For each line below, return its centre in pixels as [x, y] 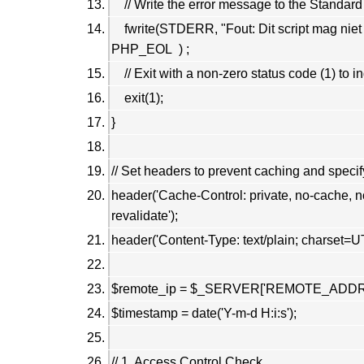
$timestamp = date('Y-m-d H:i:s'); [204, 313]
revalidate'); [145, 215]
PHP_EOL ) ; [150, 49]
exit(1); [139, 97]
